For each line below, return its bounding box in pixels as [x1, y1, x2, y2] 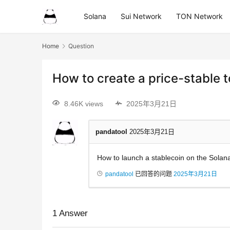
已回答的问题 [133, 170, 174, 178]
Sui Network [121, 12, 162, 21]
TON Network [176, 12, 223, 21]
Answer [57, 208, 88, 218]
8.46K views [64, 99, 103, 108]
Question [68, 42, 94, 50]
